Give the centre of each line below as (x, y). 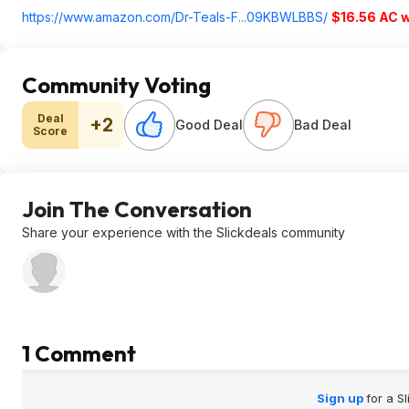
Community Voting (116, 85)
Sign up (341, 398)
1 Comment (79, 353)
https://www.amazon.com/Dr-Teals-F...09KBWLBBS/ (175, 17)
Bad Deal (323, 125)
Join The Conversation (137, 209)
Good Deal (209, 125)
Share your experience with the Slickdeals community (184, 232)
